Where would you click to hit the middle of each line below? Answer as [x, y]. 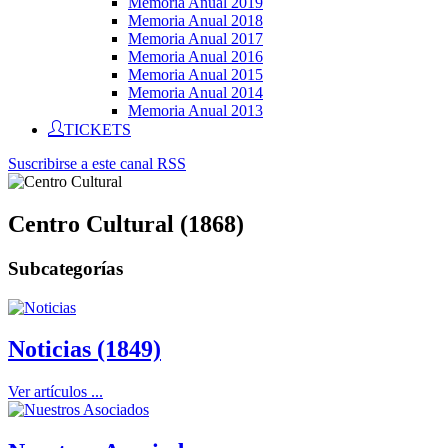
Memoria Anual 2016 [195, 56]
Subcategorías [65, 268]
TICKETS [97, 128]
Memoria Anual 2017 [195, 38]
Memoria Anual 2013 [195, 110]
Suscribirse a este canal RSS [97, 163]
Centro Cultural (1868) [126, 223]
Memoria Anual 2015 [195, 74]
